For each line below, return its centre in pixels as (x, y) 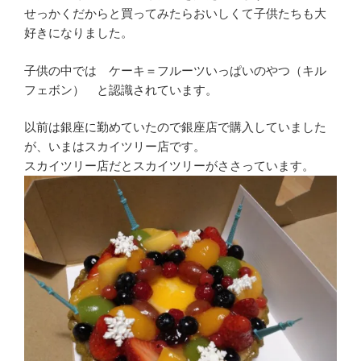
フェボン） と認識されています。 (121, 89)
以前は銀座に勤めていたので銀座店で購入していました (175, 127)
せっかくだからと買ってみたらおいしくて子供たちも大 (175, 14)
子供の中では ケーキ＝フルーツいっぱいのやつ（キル (175, 70)
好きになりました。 (79, 33)
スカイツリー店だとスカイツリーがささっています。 (169, 166)
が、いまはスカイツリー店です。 (115, 147)
